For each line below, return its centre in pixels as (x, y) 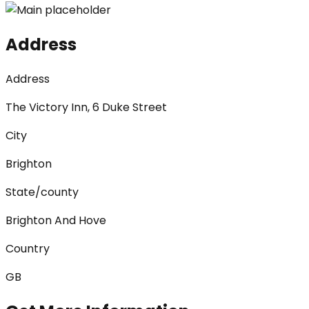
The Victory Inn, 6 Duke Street (86, 107)
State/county (42, 192)
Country (28, 248)
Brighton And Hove (56, 220)
